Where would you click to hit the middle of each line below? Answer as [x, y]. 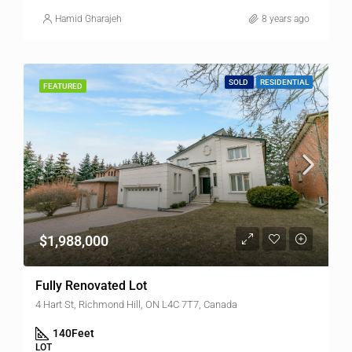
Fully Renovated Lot [91, 286]
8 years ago [286, 18]
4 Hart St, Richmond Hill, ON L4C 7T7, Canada [136, 305]
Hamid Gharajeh [88, 18]
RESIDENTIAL [284, 82]
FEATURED [63, 86]
